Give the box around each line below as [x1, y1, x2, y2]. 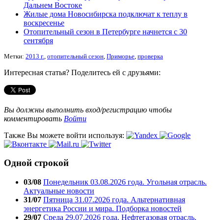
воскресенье [24, 18, 64, 27]
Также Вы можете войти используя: [4, 131, 126, 139]
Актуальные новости [24, 187, 94, 195]
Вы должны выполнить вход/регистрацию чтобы [4, 105, 172, 114]
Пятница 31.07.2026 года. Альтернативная [43, 195, 185, 204]
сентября [24, 36, 53, 45]
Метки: [4, 53, 26, 60]
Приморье [107, 53, 135, 60]
